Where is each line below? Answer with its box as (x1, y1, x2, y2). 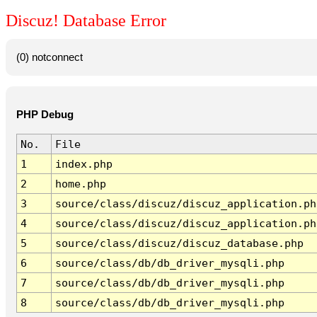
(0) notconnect (16, 51, 83, 63)
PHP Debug (16, 109, 74, 121)
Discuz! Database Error (6, 11, 166, 30)
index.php (54, 158, 113, 171)
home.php (54, 178, 106, 190)
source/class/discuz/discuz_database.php (54, 237, 304, 250)
